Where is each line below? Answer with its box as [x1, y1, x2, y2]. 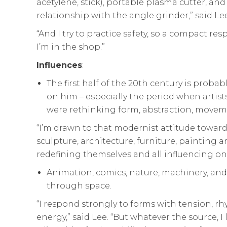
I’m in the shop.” [36, 42, 105, 52]
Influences [36, 60, 82, 70]
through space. [47, 180, 111, 191]
